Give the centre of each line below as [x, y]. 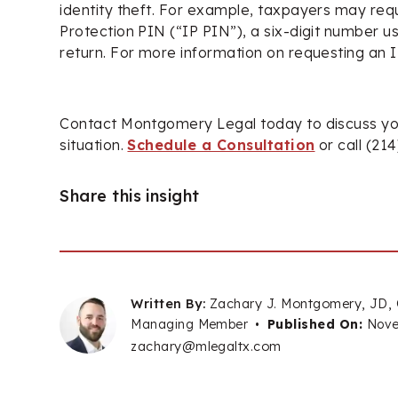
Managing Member [190, 324]
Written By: [168, 304]
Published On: [317, 324]
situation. [94, 144]
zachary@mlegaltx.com [206, 346]
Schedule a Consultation [221, 144]
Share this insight [130, 195]
